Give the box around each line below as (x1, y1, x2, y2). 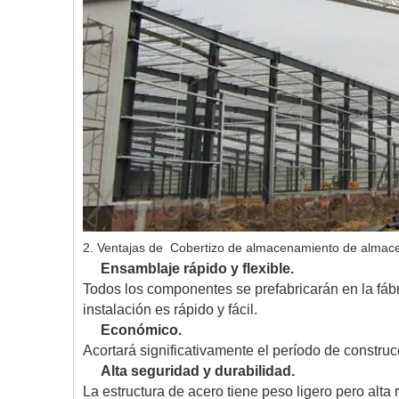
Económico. (101, 322, 182, 338)
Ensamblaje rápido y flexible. (101, 261, 294, 276)
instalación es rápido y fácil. (83, 302, 257, 317)
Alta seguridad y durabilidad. (101, 363, 295, 379)
